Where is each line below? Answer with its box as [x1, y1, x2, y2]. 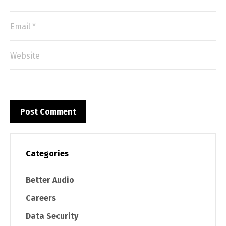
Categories [26, 148, 69, 158]
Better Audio [26, 175, 74, 185]
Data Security [26, 211, 78, 221]
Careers [26, 193, 56, 203]
